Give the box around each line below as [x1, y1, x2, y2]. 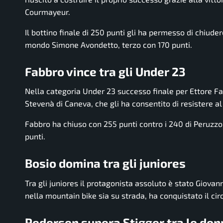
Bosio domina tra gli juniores [25, 156, 186, 171]
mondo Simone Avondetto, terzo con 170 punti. [25, 39, 192, 49]
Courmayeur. [25, 6, 70, 16]
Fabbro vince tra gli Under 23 [25, 64, 186, 79]
